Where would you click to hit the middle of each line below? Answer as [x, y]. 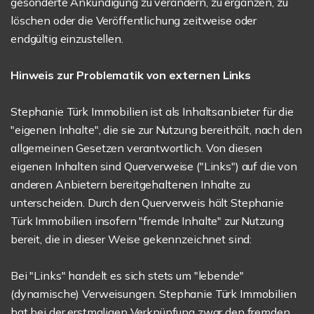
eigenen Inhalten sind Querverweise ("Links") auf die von [154, 166]
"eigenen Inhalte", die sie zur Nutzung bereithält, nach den [156, 130]
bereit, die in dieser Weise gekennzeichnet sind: [131, 239]
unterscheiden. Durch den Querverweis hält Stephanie [147, 203]
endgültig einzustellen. [67, 39]
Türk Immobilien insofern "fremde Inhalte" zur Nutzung [147, 221]
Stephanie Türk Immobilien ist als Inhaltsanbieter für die [152, 111]
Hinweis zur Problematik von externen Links [131, 75]
